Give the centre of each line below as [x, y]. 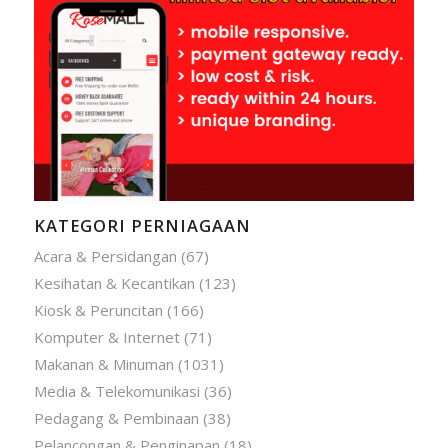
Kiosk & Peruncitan [98, 309]
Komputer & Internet [106, 336]
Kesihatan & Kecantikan [114, 282]
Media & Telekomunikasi [116, 390]
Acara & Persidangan [105, 255]
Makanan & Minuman [103, 363]
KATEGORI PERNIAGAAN [142, 225]
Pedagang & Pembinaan [116, 417]
